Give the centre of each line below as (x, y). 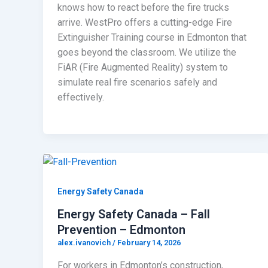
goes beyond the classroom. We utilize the (147, 53)
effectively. (81, 98)
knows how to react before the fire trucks (143, 8)
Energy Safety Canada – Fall (134, 214)
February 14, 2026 (149, 243)
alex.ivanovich (85, 243)
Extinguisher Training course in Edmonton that (152, 38)
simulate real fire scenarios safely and (137, 83)
